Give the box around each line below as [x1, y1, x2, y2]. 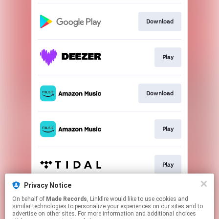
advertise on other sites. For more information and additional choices [12, 210, 196, 217]
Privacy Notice [24, 181, 71, 189]
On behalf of [12, 196, 46, 202]
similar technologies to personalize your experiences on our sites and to [12, 203, 203, 210]
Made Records [46, 196, 87, 202]
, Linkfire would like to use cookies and [87, 196, 110, 202]
